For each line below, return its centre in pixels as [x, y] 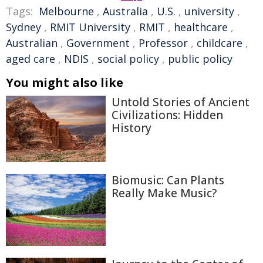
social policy [128, 59]
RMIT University [90, 27]
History [131, 128]
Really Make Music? [164, 193]
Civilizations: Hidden [167, 115]
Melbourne [66, 11]
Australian [32, 43]
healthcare [201, 27]
